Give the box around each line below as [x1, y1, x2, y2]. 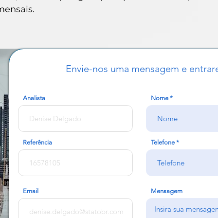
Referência [23, 139, 52, 146]
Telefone [151, 139, 175, 146]
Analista [23, 94, 45, 102]
